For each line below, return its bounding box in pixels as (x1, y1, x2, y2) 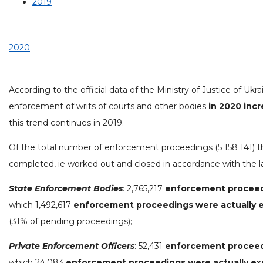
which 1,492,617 (9, 199, 73, 210)
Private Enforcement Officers (9, 240, 134, 251)
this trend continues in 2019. (9, 117, 124, 128)
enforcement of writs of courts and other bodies (9, 100, 208, 112)
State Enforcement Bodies (9, 183, 123, 194)
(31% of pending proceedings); (9, 215, 132, 227)
